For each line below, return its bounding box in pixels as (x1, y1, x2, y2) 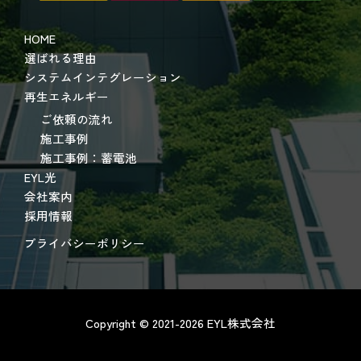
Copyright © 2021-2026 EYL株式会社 (85, 313, 276, 331)
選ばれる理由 (24, 49, 97, 67)
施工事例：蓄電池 (40, 148, 137, 166)
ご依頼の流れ (40, 110, 113, 127)
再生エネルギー (24, 88, 109, 106)
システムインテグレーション (24, 68, 181, 86)
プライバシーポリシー (24, 234, 145, 251)
